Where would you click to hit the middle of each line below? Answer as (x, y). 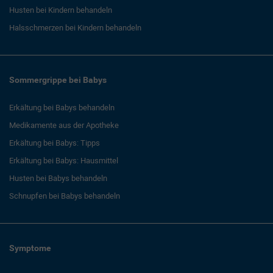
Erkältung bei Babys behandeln (62, 107)
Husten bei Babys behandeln (58, 178)
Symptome (30, 248)
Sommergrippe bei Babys (58, 80)
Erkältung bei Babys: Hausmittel (64, 160)
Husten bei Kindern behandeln (61, 10)
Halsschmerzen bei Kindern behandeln (75, 27)
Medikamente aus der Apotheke (64, 125)
